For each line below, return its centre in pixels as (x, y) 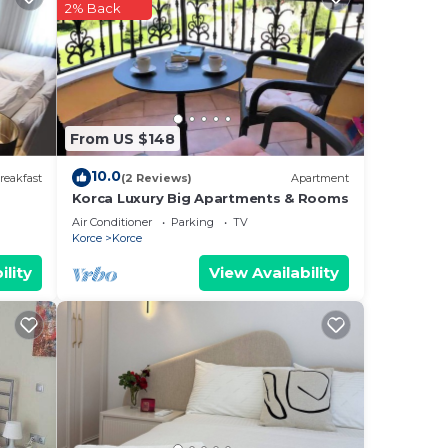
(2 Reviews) (156, 177)
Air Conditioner (111, 222)
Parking (192, 222)
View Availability (274, 273)
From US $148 (122, 138)
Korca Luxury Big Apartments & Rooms (210, 198)
